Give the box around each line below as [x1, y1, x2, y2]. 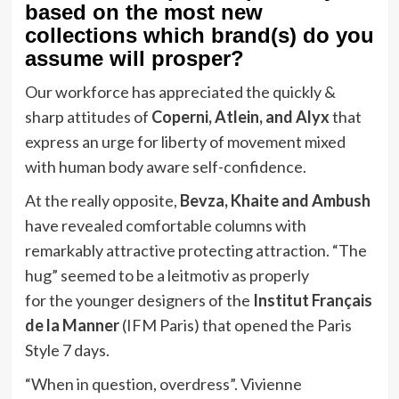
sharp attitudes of [24, 107, 151, 127]
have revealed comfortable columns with [24, 216, 306, 236]
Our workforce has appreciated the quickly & [24, 82, 336, 102]
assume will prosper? [24, 46, 244, 71]
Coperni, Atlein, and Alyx [151, 107, 330, 127]
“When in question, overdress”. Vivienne [24, 374, 302, 395]
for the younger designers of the [24, 290, 253, 311]
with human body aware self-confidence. [24, 157, 306, 177]
